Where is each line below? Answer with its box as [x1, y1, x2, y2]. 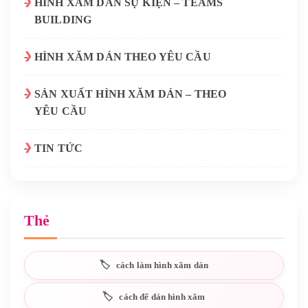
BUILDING [34, 14, 92, 26]
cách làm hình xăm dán [115, 260, 208, 271]
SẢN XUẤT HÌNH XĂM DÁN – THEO [34, 88, 227, 100]
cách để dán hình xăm [119, 291, 206, 302]
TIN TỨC [34, 142, 83, 155]
